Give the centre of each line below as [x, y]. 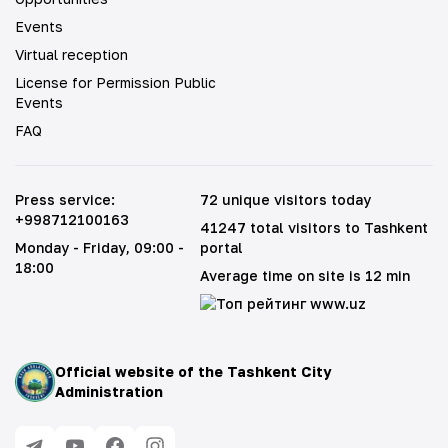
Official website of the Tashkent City [193, 371]
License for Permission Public [115, 82]
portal [221, 247]
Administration [109, 391]
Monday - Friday [70, 247]
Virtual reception [71, 54]
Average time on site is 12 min [304, 275]
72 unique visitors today [285, 199]
